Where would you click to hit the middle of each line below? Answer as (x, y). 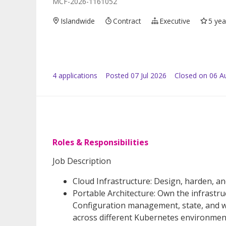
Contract (127, 21)
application (75, 75)
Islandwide (78, 21)
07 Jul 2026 (149, 75)
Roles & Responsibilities (100, 142)
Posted (117, 75)
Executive (175, 21)
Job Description (82, 161)
